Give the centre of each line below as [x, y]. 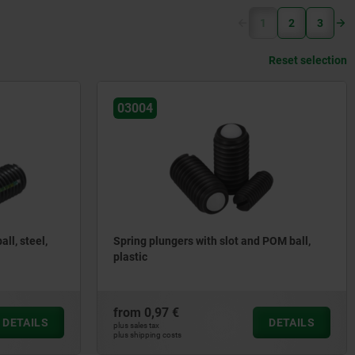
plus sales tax [136, 325]
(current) [288, 22]
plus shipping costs [147, 335]
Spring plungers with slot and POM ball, [212, 241]
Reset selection [308, 60]
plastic [130, 257]
